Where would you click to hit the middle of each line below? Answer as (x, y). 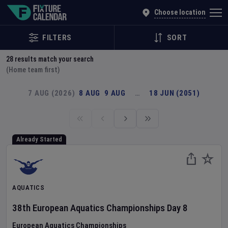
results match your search (53, 59)
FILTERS (57, 38)
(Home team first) (33, 70)
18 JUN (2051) (174, 93)
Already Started (39, 139)
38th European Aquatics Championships (89, 208)
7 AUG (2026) (52, 93)
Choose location (180, 12)
